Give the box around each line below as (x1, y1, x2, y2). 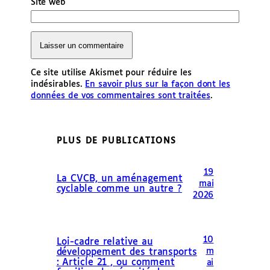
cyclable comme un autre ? (56, 184, 183, 194)
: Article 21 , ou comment (56, 258, 175, 268)
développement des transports (56, 248, 197, 258)
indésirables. (30, 80, 86, 89)
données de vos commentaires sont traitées (30, 92, 210, 101)
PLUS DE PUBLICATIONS (56, 136, 177, 145)
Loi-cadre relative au (56, 237, 153, 248)
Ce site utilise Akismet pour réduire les (30, 69, 192, 78)
